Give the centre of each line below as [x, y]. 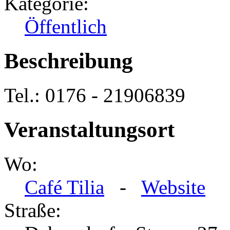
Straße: [33, 210]
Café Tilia [64, 187]
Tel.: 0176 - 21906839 [95, 95]
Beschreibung [69, 61]
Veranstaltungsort [89, 130]
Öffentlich [66, 27]
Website [173, 187]
